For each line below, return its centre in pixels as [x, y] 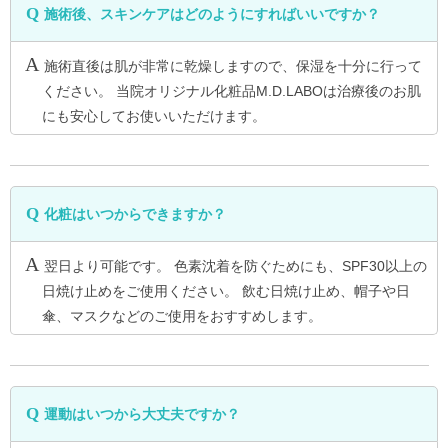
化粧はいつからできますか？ [135, 214]
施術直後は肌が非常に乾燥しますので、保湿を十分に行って [233, 66]
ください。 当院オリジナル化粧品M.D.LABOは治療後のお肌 [231, 91]
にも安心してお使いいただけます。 [153, 116]
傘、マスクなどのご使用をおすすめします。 [181, 316]
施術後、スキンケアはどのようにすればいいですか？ [212, 14]
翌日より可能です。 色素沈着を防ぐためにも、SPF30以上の [235, 266]
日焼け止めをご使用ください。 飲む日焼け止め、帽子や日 [225, 291]
